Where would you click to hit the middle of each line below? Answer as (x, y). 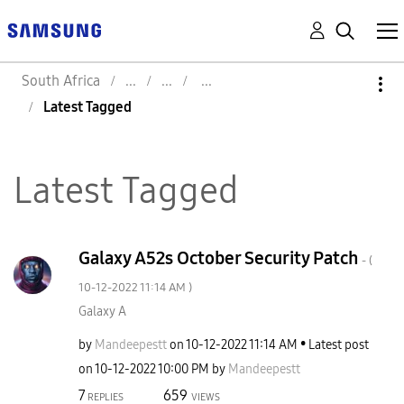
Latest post (338, 345)
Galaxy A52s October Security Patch (220, 258)
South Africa (61, 81)
